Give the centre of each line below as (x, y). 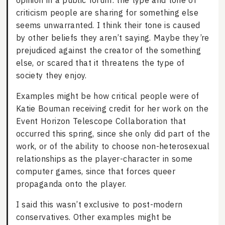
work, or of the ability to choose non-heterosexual (113, 146)
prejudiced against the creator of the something (108, 50)
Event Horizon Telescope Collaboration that (101, 121)
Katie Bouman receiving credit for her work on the (112, 109)
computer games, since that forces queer (95, 172)
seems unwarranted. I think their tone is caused (108, 25)
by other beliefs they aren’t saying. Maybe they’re (113, 38)
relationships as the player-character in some (104, 159)
